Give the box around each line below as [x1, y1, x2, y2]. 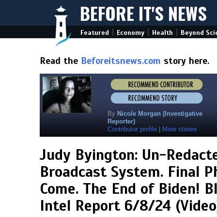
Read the [40, 55, 81, 66]
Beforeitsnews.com [81, 55, 161, 66]
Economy [117, 29, 144, 37]
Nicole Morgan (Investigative [117, 110, 202, 117]
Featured [80, 29, 109, 37]
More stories [162, 125, 197, 133]
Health [152, 29, 173, 37]
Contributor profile [108, 125, 157, 133]
